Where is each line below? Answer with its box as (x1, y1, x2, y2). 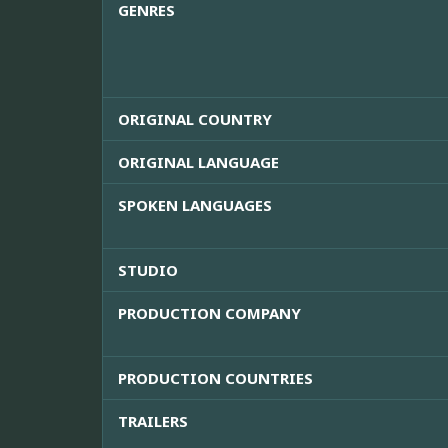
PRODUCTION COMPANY (118, 303, 301, 324)
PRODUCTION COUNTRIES (118, 368, 313, 389)
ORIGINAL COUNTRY (118, 109, 272, 130)
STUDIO (118, 260, 178, 281)
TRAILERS (118, 411, 188, 432)
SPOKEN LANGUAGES (118, 195, 272, 216)
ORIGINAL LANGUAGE (118, 152, 279, 173)
